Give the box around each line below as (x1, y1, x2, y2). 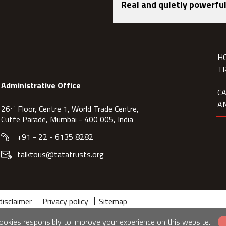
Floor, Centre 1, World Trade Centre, (15, 103, 139, 115)
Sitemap (99, 195, 127, 207)
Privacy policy (42, 195, 88, 207)
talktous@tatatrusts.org (17, 148, 104, 160)
